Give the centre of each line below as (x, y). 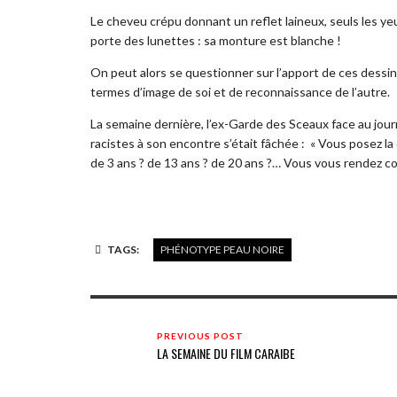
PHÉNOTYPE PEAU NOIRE (222, 249)
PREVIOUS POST (200, 335)
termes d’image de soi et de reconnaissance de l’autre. (240, 91)
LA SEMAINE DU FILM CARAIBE (226, 353)
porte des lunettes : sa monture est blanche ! (216, 40)
